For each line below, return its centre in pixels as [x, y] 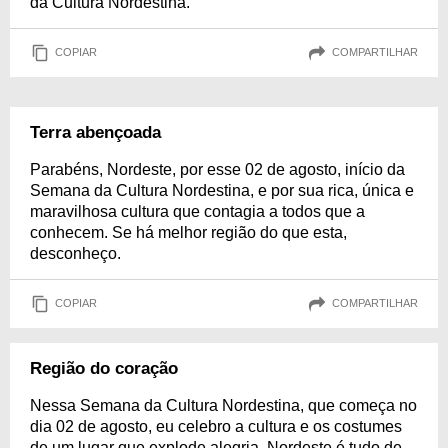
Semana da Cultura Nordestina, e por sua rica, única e [222, 190]
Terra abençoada [95, 132]
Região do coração [104, 368]
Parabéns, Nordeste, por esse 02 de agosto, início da [217, 169]
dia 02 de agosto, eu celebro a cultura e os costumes [216, 426]
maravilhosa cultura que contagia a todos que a [197, 211]
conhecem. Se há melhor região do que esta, [188, 232]
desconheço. [75, 253]
